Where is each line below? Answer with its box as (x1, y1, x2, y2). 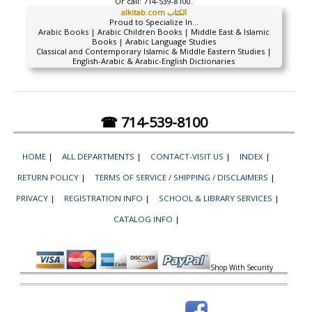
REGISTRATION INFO (64, 193, 143, 203)
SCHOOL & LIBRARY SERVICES (159, 193, 272, 203)
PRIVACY (16, 193, 48, 203)
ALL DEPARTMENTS (62, 151, 135, 162)
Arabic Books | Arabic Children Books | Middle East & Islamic (38, 26, 270, 37)
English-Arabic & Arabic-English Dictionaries (72, 56, 235, 66)
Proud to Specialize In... (109, 17, 198, 27)
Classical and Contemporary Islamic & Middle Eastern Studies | (36, 46, 272, 56)
